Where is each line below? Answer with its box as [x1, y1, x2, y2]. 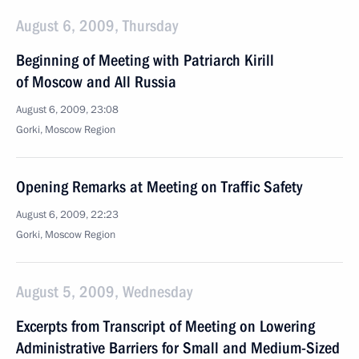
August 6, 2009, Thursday [16, 16, 178, 35]
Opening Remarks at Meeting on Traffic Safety [16, 177, 302, 196]
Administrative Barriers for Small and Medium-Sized [16, 338, 340, 357]
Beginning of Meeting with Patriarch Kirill [16, 50, 274, 70]
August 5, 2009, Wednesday [16, 282, 192, 301]
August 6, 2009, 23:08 [16, 103, 119, 117]
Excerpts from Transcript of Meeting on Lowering [16, 317, 315, 336]
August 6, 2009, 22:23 [16, 208, 119, 222]
